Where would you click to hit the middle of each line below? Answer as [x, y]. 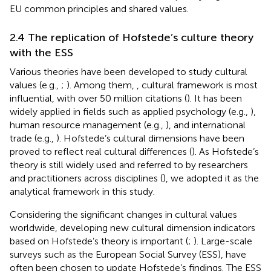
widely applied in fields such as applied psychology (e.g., [130, 111]
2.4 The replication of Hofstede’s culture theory [132, 37]
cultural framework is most [200, 85]
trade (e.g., [33, 138]
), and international [206, 125]
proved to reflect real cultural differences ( [101, 151]
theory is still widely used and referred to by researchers [129, 165]
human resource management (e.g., [88, 125]
